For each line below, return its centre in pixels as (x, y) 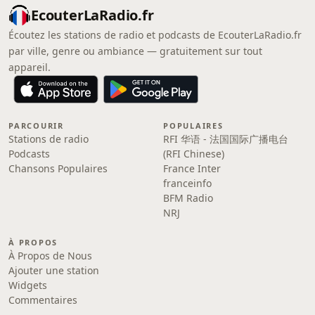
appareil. (30, 67)
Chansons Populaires (58, 168)
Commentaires (43, 300)
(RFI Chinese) (194, 154)
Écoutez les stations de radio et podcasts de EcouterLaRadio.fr (155, 35)
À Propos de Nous (50, 256)
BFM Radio (188, 198)
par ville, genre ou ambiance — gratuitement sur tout (135, 51)
